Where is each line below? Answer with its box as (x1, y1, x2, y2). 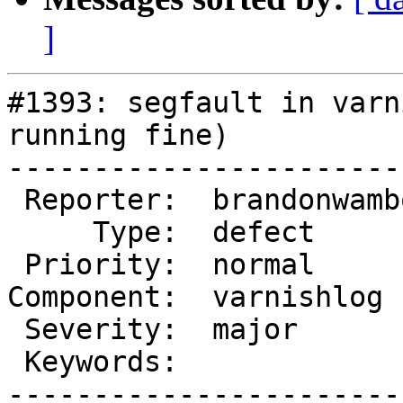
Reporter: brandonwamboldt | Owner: (7, 184, 24, 217)
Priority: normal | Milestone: (7, 248, 24, 282)
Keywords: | (7, 345, 24, 379)
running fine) (7, 119, 229, 152)
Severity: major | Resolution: (7, 313, 24, 346)
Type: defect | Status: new (7, 216, 93, 249)
